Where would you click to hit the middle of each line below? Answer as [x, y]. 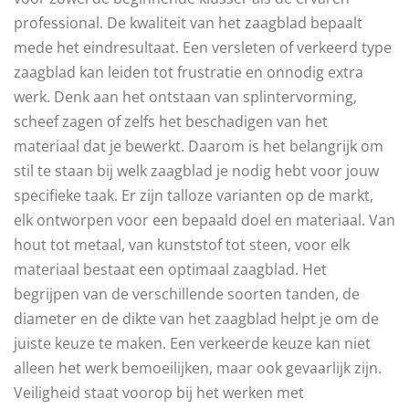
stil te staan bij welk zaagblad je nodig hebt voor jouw [196, 170]
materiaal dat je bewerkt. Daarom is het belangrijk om [199, 146]
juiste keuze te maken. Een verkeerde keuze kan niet [192, 343]
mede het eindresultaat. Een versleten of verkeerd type [203, 47]
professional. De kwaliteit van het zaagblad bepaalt [188, 22]
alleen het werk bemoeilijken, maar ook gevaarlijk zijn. [198, 367]
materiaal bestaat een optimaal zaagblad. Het [170, 269]
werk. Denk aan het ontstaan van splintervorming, [185, 96]
